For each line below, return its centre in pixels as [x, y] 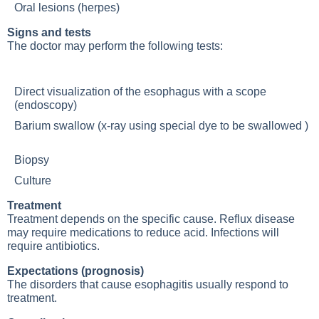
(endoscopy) [48, 105]
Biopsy [35, 160]
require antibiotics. [53, 246]
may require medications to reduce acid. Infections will [143, 232]
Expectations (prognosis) [75, 271]
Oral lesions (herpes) [67, 7]
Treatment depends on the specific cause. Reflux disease [151, 219]
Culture [33, 181]
